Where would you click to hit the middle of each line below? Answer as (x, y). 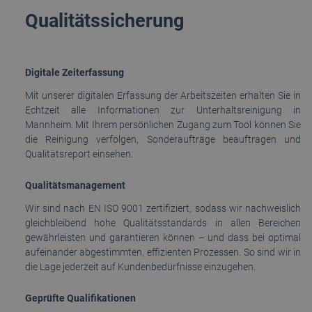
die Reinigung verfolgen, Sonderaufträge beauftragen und (163, 139)
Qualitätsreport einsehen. (79, 154)
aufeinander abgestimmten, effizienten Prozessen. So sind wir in (163, 252)
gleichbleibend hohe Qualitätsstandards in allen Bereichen (163, 223)
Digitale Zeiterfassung (75, 72)
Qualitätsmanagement (75, 185)
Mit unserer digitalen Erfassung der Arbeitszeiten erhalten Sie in (163, 95)
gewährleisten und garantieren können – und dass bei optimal (163, 237)
